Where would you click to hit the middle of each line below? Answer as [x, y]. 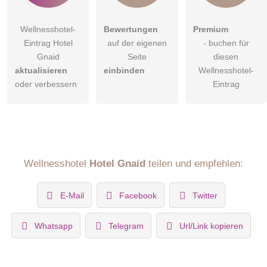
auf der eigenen [137, 43]
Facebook [138, 195]
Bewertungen [131, 30]
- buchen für [226, 43]
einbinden [125, 71]
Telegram [126, 226]
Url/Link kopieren [211, 226]
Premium [210, 30]
